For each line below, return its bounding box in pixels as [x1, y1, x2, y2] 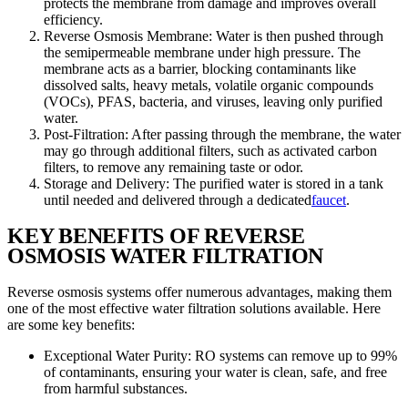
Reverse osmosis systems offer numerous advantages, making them [7, 284, 392, 301]
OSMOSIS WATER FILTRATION [7, 244, 324, 269]
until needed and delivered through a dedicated [44, 191, 311, 208]
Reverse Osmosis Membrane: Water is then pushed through [44, 27, 383, 44]
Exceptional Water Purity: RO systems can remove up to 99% [44, 348, 397, 364]
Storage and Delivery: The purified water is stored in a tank [44, 175, 383, 191]
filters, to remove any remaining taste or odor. [44, 158, 303, 175]
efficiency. [44, 11, 103, 27]
